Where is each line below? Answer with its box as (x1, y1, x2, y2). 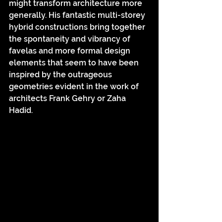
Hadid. (9, 106, 33, 115)
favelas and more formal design (9, 46, 132, 55)
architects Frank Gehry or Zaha (9, 94, 128, 103)
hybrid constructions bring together (9, 22, 147, 32)
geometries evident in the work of (9, 82, 141, 91)
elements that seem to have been (9, 58, 141, 67)
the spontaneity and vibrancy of (9, 34, 132, 44)
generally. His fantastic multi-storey (9, 10, 147, 20)
